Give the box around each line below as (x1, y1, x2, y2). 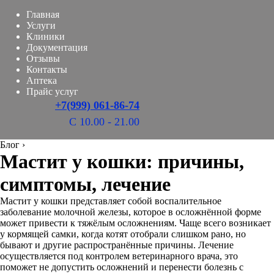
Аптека (26, 75, 57, 86)
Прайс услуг (26, 86, 78, 97)
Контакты (26, 64, 67, 75)
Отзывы (26, 53, 60, 64)
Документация (26, 42, 87, 53)
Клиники (26, 31, 65, 42)
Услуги (26, 20, 56, 31)
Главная (26, 9, 59, 20)
